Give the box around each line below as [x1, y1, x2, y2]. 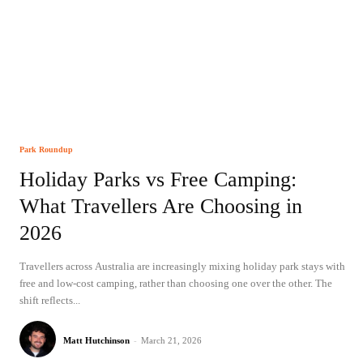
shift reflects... [19, 294, 80, 307]
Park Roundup [19, 144, 73, 154]
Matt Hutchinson [63, 335, 130, 346]
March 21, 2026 [141, 335, 202, 346]
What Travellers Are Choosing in [19, 194, 302, 218]
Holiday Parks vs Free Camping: [19, 167, 297, 191]
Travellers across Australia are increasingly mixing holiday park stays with [19, 260, 345, 273]
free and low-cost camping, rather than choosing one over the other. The [19, 277, 332, 290]
